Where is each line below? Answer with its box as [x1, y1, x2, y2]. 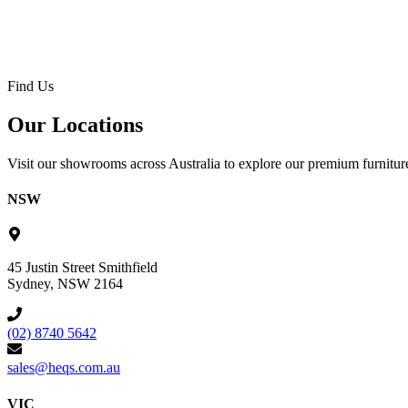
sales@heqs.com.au [7, 360, 120, 376]
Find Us [7, 78, 54, 95]
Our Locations [7, 112, 143, 137]
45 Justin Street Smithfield [7, 260, 158, 276]
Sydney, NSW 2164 [7, 276, 123, 292]
